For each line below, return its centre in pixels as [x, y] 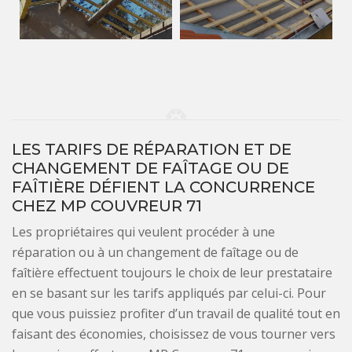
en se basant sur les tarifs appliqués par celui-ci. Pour [169, 293]
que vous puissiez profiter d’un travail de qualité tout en [176, 313]
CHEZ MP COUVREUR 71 [107, 205]
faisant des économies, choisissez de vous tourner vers [174, 334]
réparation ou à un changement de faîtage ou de [155, 252]
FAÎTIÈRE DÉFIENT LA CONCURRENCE [163, 187]
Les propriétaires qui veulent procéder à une [143, 231]
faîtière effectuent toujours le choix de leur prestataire [172, 272]
